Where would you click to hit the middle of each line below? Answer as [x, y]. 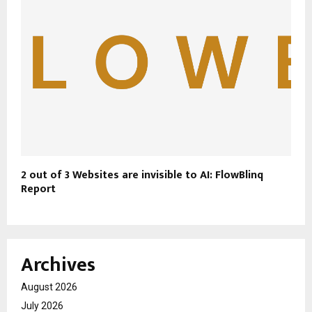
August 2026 [49, 287]
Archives [58, 265]
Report [38, 189]
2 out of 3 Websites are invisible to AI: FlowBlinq [142, 175]
